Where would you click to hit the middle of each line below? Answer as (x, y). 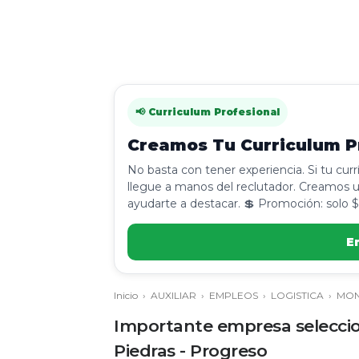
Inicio (126, 295)
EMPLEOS (234, 295)
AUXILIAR (173, 295)
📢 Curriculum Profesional (208, 112)
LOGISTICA (297, 295)
